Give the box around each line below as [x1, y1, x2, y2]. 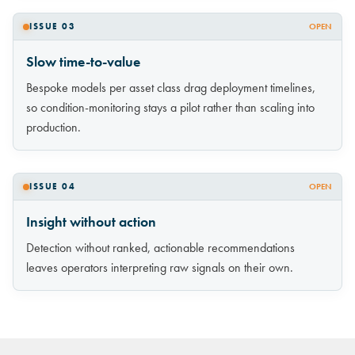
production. [26, 119, 81, 136]
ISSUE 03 [29, 21, 75, 32]
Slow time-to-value [26, 52, 140, 72]
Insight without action [26, 212, 156, 232]
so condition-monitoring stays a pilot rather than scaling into [26, 99, 315, 116]
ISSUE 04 [29, 181, 75, 193]
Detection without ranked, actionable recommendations [26, 239, 295, 257]
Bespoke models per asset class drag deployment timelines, [26, 79, 315, 97]
